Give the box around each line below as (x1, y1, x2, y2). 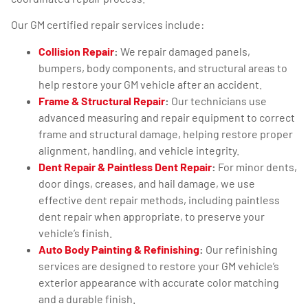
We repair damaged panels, (118, 44, 250, 58)
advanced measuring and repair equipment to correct (38, 110, 295, 124)
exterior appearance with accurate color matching (38, 275, 279, 289)
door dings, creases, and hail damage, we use (38, 176, 255, 190)
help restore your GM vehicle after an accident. (38, 77, 262, 91)
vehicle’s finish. (38, 225, 112, 239)
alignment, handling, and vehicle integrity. (38, 143, 239, 157)
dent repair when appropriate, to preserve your (38, 209, 265, 223)
